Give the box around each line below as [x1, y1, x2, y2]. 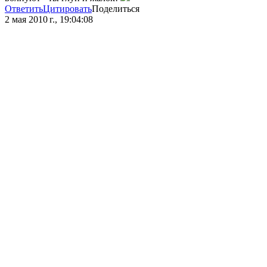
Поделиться [92, 4, 139, 14]
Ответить [5, 4, 43, 14]
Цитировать [43, 4, 92, 14]
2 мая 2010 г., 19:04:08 [5, 14, 93, 25]
